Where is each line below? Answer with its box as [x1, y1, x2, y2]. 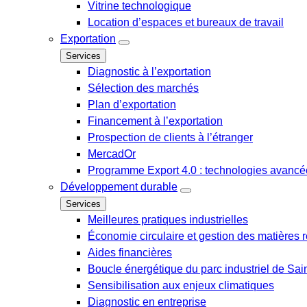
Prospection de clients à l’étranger [88, 132, 253, 143]
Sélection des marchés [88, 82, 199, 94]
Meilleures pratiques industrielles [88, 214, 248, 225]
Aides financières [88, 247, 172, 258]
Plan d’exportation [88, 99, 176, 110]
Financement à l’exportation [88, 115, 223, 127]
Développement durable [60, 181, 177, 193]
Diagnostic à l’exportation [88, 66, 211, 77]
